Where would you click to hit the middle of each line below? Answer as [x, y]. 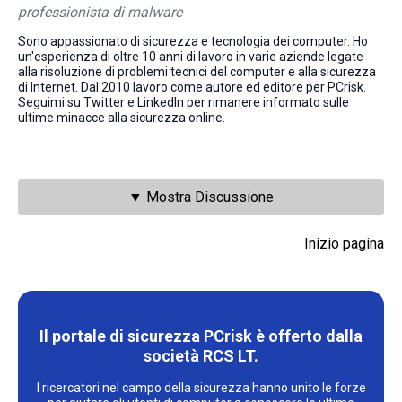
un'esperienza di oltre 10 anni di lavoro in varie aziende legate [191, 57]
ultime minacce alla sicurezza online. [122, 118]
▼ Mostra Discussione [201, 197]
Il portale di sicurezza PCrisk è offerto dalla [201, 336]
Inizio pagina [344, 244]
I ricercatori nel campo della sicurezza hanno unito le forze [201, 388]
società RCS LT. [201, 356]
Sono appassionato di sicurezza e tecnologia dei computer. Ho [193, 42]
